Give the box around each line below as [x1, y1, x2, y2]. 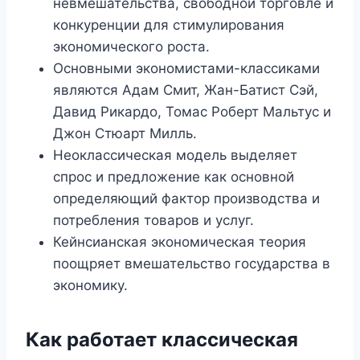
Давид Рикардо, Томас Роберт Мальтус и [53, 104, 331, 120]
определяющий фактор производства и [53, 190, 320, 207]
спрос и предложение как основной [53, 169, 294, 185]
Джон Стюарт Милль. [53, 125, 197, 141]
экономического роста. [53, 39, 210, 55]
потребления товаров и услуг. [53, 212, 254, 228]
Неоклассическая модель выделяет [53, 147, 297, 163]
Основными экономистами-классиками [53, 60, 320, 76]
